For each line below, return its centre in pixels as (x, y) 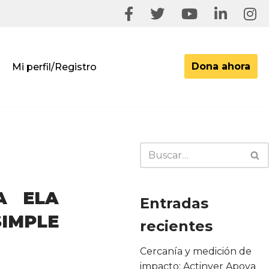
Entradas (174, 203)
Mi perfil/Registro (54, 67)
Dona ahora (221, 67)
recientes (177, 226)
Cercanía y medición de (196, 251)
